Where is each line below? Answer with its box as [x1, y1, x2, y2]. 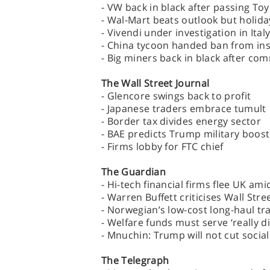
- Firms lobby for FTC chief [101, 140, 224, 153]
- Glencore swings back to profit [101, 89, 251, 102]
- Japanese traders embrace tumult [101, 102, 266, 115]
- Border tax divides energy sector [101, 115, 261, 128]
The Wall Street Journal [101, 77, 210, 90]
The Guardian [101, 165, 166, 178]
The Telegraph [101, 254, 169, 267]
